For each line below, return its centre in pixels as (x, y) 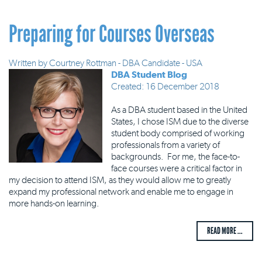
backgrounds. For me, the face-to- (175, 156)
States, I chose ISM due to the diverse (180, 121)
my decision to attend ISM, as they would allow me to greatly (120, 180)
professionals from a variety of (166, 145)
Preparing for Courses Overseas (112, 34)
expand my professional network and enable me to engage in (121, 192)
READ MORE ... (225, 231)
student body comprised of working (178, 133)
